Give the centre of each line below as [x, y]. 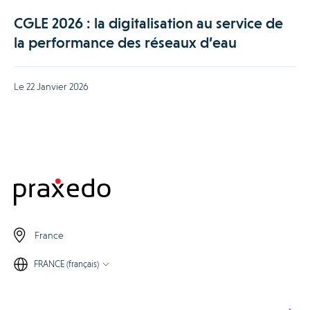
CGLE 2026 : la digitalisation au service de [148, 24]
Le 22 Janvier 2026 [51, 87]
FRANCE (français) [66, 264]
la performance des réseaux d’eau [125, 43]
